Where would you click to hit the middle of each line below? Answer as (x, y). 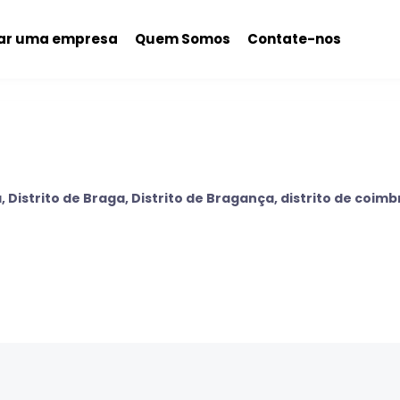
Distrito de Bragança (203, 198)
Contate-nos (294, 39)
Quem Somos (182, 39)
